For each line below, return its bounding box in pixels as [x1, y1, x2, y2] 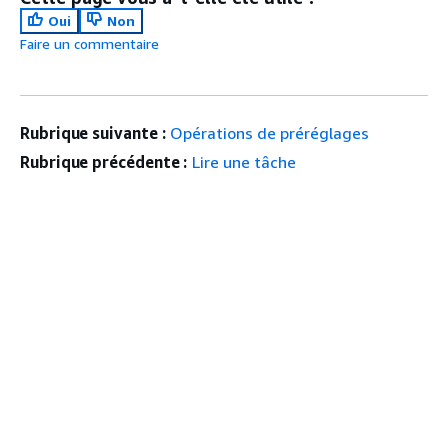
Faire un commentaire [20, 34, 159, 52]
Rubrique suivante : [20, 122, 166, 143]
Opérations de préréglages [170, 122, 370, 143]
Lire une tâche [192, 151, 297, 172]
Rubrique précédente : [20, 151, 188, 172]
